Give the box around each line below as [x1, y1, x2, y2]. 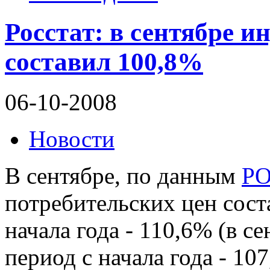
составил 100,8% [5, 48, 203, 77]
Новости [29, 126, 115, 152]
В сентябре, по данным [5, 163, 242, 189]
